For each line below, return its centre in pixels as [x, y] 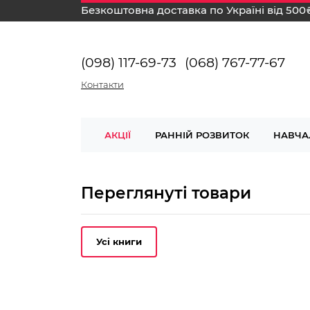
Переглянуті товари [166, 193]
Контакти [102, 84]
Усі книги [119, 241]
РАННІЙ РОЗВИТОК [202, 135]
